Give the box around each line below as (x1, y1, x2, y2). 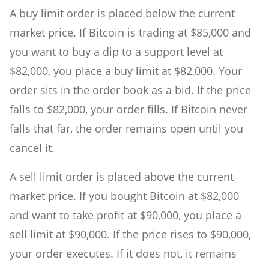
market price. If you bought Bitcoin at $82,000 (10, 188, 239, 203)
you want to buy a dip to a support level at (10, 44, 223, 59)
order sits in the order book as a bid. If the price (10, 82, 251, 97)
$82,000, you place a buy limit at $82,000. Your (10, 63, 242, 78)
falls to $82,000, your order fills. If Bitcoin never (10, 101, 247, 116)
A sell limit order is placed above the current (10, 169, 234, 184)
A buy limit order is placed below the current (10, 5, 235, 20)
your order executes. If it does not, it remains (10, 246, 237, 261)
